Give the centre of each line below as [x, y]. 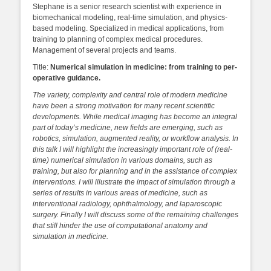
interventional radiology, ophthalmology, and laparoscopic [127, 204]
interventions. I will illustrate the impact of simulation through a [134, 182]
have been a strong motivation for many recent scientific [124, 106]
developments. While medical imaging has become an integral [135, 117]
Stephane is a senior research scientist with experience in [127, 7]
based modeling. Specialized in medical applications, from [128, 28]
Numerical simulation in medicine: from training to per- [144, 67]
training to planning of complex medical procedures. [118, 39]
